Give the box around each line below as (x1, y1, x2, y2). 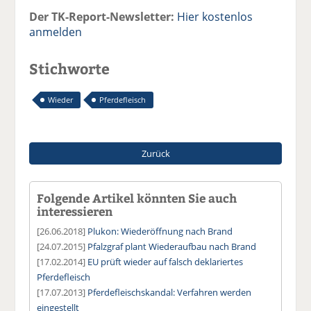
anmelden (29, 24, 83, 40)
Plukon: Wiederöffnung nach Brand (87, 224, 233, 237)
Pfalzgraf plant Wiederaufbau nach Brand (87, 239, 257, 253)
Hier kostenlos (177, 8, 253, 24)
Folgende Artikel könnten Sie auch (37, 190, 237, 205)
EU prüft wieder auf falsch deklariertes (87, 255, 244, 268)
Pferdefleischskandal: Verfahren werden (87, 285, 252, 299)
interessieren (37, 203, 113, 219)
